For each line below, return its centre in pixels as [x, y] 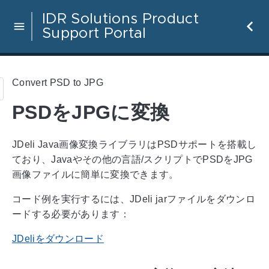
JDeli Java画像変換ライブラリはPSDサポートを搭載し [134, 144]
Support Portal [94, 34]
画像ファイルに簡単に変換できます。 [95, 174]
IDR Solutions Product [120, 19]
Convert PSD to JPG [58, 82]
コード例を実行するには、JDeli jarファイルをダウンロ [134, 199]
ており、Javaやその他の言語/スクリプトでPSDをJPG [132, 159]
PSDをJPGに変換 [91, 113]
